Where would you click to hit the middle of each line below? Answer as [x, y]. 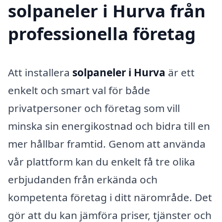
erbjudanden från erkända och [83, 180]
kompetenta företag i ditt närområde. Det [110, 197]
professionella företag [102, 34]
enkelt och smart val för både [79, 90]
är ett [180, 73]
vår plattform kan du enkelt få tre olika [102, 162]
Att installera [40, 73]
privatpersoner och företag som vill [94, 108]
